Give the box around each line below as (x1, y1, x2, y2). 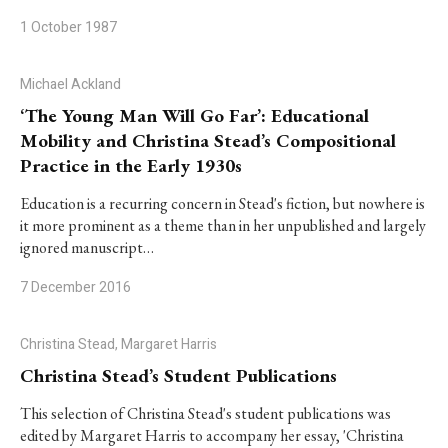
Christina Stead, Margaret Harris (20, 334, 217, 355)
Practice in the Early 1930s (20, 153, 242, 178)
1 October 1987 (20, 17, 117, 38)
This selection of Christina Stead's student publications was (20, 403, 391, 424)
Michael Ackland (20, 74, 121, 95)
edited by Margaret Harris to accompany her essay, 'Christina (20, 425, 404, 446)
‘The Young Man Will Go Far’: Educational (20, 103, 369, 128)
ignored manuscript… (20, 237, 154, 258)
